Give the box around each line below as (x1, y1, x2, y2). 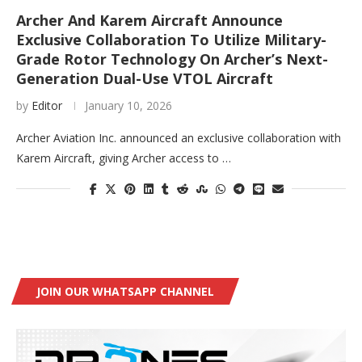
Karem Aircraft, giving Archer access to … (16, 150, 231, 166)
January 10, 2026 (85, 98, 172, 114)
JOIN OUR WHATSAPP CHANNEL (36, 284, 214, 300)
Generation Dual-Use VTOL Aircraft (16, 69, 273, 89)
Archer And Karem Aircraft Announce (16, 11, 283, 31)
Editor (32, 98, 62, 114)
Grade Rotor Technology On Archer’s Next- (16, 49, 328, 69)
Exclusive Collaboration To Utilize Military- (16, 30, 326, 50)
